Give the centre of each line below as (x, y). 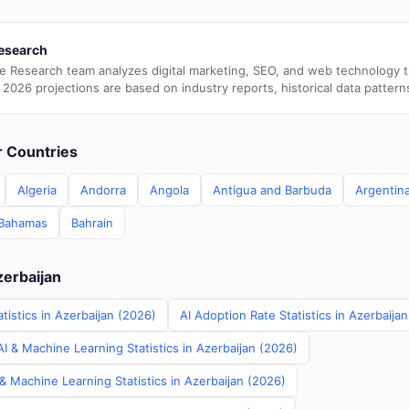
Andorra (103, 190)
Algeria (37, 190)
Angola (169, 190)
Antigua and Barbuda (272, 190)
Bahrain (92, 223)
